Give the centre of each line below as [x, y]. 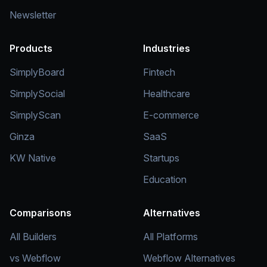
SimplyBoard [37, 72]
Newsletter [33, 15]
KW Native [33, 158]
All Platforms [170, 237]
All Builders [33, 237]
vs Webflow [35, 258]
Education [165, 179]
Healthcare [167, 94]
